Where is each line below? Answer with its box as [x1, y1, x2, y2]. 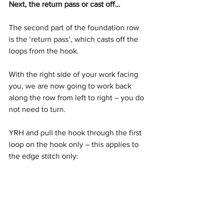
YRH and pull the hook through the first [9, 128, 144, 137]
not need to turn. [9, 105, 66, 114]
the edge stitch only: [9, 152, 78, 161]
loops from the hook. [9, 47, 81, 55]
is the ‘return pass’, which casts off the [9, 35, 140, 44]
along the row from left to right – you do [9, 93, 146, 102]
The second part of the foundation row [9, 23, 141, 32]
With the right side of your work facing [9, 70, 140, 79]
